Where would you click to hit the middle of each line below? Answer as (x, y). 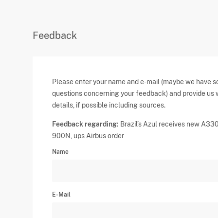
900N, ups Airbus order (88, 136)
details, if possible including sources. (109, 105)
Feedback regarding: (86, 124)
